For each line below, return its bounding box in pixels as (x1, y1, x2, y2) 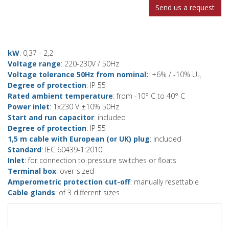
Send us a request (155, 3, 215, 12)
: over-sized (56, 166, 94, 176)
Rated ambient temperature (8, 91, 113, 101)
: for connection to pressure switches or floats (25, 155, 176, 165)
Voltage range (8, 59, 61, 68)
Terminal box (8, 166, 56, 176)
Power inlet (8, 102, 50, 111)
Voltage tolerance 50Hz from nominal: (8, 70, 148, 79)
